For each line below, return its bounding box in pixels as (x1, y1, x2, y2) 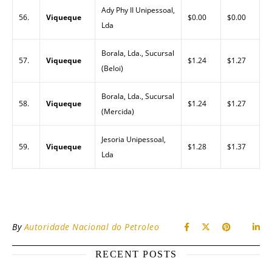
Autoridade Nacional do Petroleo (24, 221, 159, 233)
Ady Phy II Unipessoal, (101, 5, 175, 15)
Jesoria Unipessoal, (101, 134, 166, 144)
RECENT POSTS (95, 249, 177, 259)
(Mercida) (101, 106, 134, 117)
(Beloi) (101, 63, 123, 73)
